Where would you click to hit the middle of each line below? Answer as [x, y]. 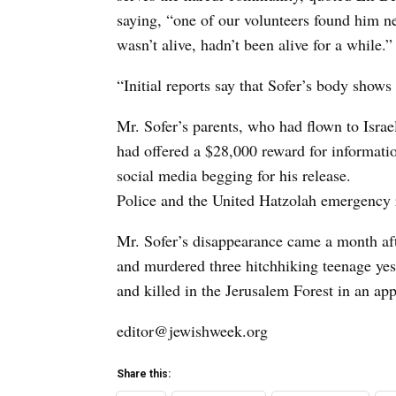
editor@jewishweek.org [192, 331]
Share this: [144, 374]
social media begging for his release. [234, 175]
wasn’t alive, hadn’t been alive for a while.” [255, 44]
